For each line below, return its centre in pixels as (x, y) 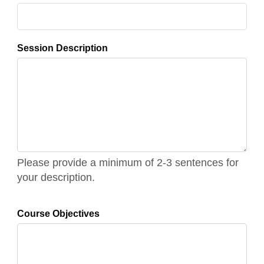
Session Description (62, 48)
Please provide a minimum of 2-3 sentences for (128, 163)
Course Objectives (58, 214)
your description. (56, 177)
